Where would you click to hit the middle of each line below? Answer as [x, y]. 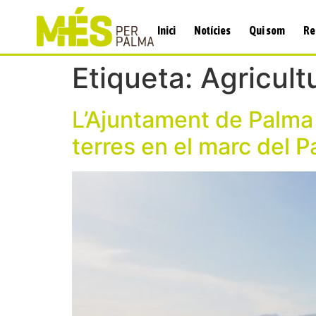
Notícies [213, 30]
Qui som [267, 30]
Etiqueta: [136, 78]
